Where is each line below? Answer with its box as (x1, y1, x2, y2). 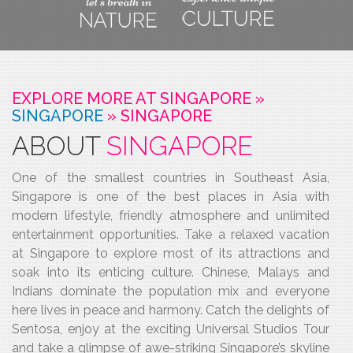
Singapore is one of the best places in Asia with (12, 189, 329, 204)
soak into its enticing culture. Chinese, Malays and (12, 265, 329, 280)
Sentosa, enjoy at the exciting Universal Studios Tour (12, 321, 329, 336)
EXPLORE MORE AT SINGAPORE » (12, 89, 265, 108)
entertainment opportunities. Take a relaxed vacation (12, 227, 329, 242)
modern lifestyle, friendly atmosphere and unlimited (12, 208, 329, 223)
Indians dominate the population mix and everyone (12, 284, 329, 299)
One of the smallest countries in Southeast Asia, (12, 170, 329, 185)
